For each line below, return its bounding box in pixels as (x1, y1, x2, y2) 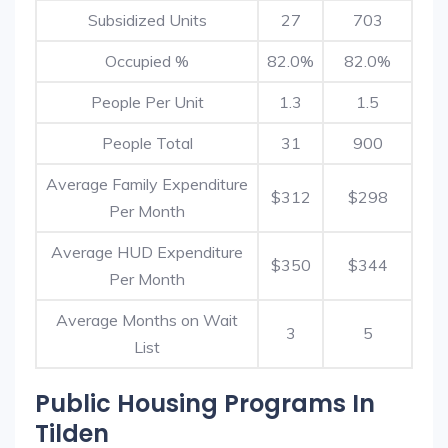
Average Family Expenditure (46, 174, 248, 194)
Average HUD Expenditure (51, 242, 243, 262)
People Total (101, 133, 193, 153)
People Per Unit (90, 92, 204, 112)
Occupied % (105, 51, 189, 71)
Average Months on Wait (56, 310, 238, 330)
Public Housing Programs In (35, 387, 375, 420)
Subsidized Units (87, 10, 207, 30)
